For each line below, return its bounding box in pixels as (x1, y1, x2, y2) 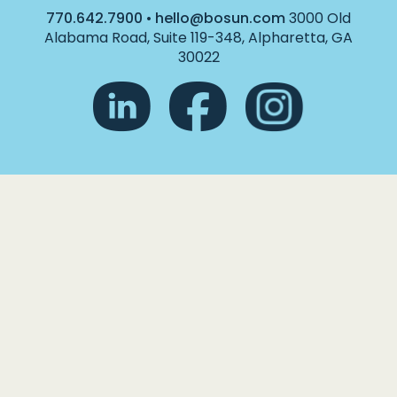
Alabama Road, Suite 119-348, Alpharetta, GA (44, 27, 353, 48)
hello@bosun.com (155, 8, 285, 28)
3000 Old (285, 8, 351, 28)
